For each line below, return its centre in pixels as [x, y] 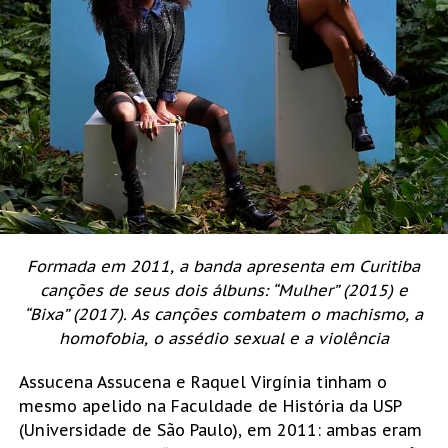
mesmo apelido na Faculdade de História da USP [209, 405]
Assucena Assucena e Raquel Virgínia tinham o [202, 381]
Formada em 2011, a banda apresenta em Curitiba [224, 265]
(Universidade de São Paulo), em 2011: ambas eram [220, 429]
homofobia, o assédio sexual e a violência [223, 337]
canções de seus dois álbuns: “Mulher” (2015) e [223, 289]
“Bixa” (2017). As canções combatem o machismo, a [224, 313]
